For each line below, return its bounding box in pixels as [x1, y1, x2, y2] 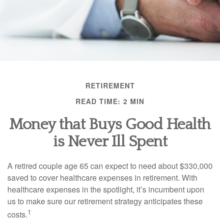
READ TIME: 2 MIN [76, 96, 144, 106]
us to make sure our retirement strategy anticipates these [7, 195, 203, 207]
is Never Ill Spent [53, 133, 167, 150]
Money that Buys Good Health [9, 116, 211, 133]
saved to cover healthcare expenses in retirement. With [7, 172, 197, 183]
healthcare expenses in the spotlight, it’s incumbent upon [7, 184, 204, 195]
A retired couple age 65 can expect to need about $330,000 [7, 160, 213, 171]
